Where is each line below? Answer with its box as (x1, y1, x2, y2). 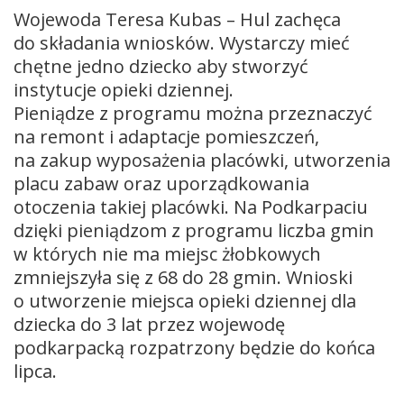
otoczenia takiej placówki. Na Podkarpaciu (14, 194, 368, 219)
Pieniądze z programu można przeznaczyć (14, 100, 372, 125)
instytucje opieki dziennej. (14, 77, 234, 102)
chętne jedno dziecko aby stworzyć (14, 53, 308, 78)
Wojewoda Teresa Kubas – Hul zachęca (14, 6, 341, 32)
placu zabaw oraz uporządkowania (14, 170, 309, 196)
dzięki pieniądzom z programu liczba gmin (14, 217, 374, 243)
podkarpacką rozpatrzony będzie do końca (14, 335, 375, 360)
